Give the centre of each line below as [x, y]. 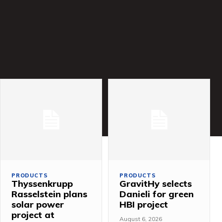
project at [33, 215]
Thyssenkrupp [42, 183]
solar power [38, 204]
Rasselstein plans [49, 194]
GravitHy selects [156, 183]
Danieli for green [157, 194]
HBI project [144, 204]
